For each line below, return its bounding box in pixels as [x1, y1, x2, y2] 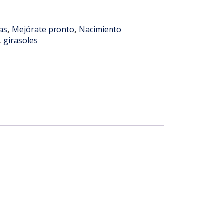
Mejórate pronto [12, 23, 75, 35]
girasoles [3, 34, 38, 46]
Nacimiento [79, 23, 122, 35]
